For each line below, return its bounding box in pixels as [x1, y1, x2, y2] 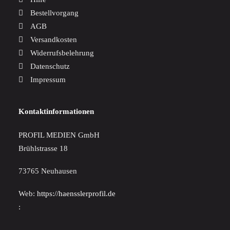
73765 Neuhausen [18, 167, 77, 175]
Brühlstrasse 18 [18, 144, 68, 152]
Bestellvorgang [30, 9, 79, 17]
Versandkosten [30, 35, 77, 44]
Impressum [30, 75, 66, 84]
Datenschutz [30, 62, 70, 70]
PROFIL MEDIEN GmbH [18, 131, 100, 139]
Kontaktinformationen [18, 107, 94, 116]
